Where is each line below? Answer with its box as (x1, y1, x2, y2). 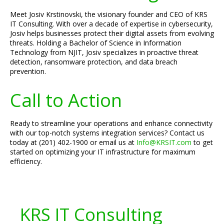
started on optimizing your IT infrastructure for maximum (10, 147, 195, 156)
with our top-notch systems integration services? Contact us (10, 128, 204, 137)
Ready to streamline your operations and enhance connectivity (10, 118, 212, 128)
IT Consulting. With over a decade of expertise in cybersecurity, (10, 19, 213, 28)
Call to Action (10, 87, 122, 112)
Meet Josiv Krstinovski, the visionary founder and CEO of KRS (10, 9, 207, 19)
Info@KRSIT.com (136, 137, 191, 147)
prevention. (10, 66, 46, 76)
